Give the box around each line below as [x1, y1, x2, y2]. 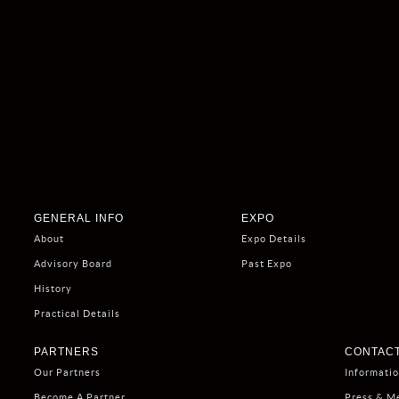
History [34, 283, 72, 294]
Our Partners [34, 367, 101, 378]
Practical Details [34, 308, 120, 319]
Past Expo [240, 258, 292, 269]
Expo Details [240, 233, 306, 244]
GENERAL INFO [34, 212, 124, 224]
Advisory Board [34, 258, 112, 269]
